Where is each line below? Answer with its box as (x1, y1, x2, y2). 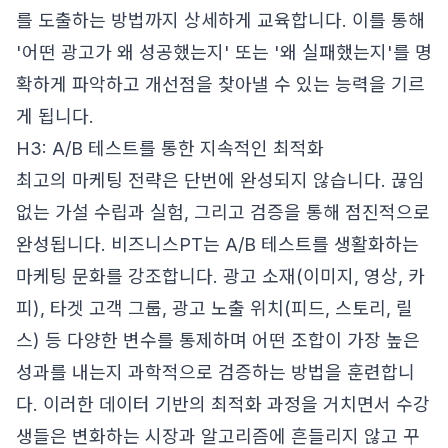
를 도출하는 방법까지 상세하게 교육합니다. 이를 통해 (16, 10, 425, 31)
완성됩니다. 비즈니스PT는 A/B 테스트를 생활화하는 (16, 234, 419, 255)
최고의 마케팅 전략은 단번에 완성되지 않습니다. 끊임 (16, 170, 425, 191)
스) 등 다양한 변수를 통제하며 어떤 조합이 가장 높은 (16, 330, 420, 351)
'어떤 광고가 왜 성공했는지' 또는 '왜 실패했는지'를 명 (16, 42, 432, 63)
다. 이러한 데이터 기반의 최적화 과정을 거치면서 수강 (16, 394, 430, 415)
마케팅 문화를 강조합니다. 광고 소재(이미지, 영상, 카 (16, 266, 425, 287)
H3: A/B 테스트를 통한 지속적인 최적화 (16, 138, 324, 159)
